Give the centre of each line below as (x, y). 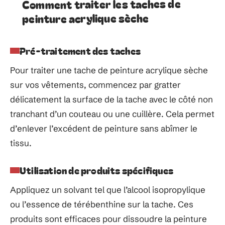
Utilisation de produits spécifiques (96, 170)
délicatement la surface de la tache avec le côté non (111, 99)
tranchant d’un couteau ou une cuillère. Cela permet (112, 114)
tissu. (21, 143)
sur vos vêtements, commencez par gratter (95, 85)
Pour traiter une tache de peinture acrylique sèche (109, 70)
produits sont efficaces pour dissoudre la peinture (108, 219)
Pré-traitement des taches (80, 50)
